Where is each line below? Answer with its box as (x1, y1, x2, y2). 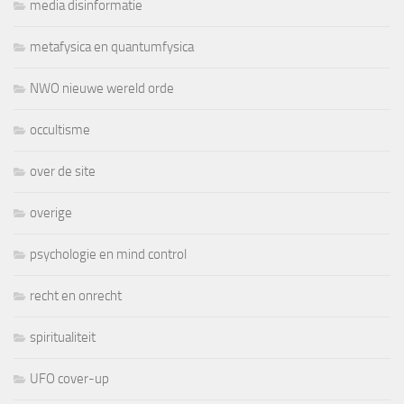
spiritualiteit (30, 329, 96, 346)
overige (30, 205, 72, 222)
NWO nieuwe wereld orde (30, 80, 174, 97)
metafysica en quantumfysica (30, 39, 194, 56)
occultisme (30, 122, 90, 139)
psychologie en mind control (30, 246, 187, 263)
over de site (30, 163, 96, 180)
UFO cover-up (30, 371, 109, 388)
